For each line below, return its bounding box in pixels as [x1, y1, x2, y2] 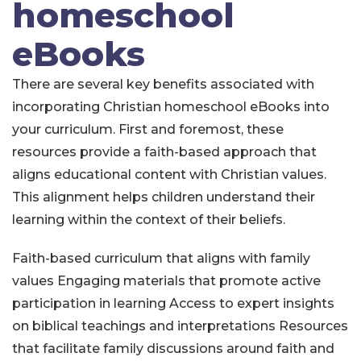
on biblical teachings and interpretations [12, 318, 276, 334]
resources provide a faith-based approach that [12, 144, 317, 160]
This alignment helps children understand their [12, 189, 315, 205]
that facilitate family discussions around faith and [12, 341, 334, 356]
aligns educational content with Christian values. [12, 167, 326, 182]
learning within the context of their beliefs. [12, 212, 285, 227]
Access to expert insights [169, 296, 334, 311]
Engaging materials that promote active [57, 273, 321, 288]
